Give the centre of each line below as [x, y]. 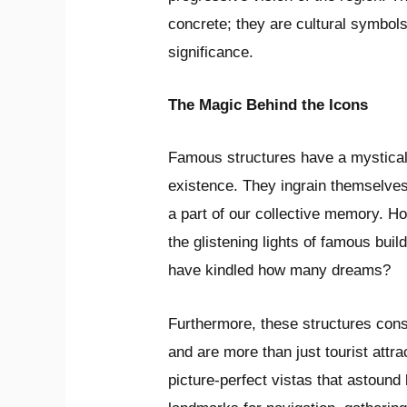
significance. [211, 53]
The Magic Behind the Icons [268, 105]
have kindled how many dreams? [280, 271]
